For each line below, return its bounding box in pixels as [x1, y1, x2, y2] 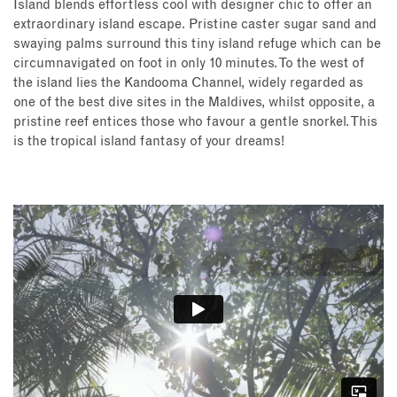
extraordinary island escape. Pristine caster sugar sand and [13, 18, 377, 32]
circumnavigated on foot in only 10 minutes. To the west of [13, 57, 364, 71]
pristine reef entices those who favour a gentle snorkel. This [13, 115, 378, 129]
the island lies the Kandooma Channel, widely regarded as [13, 76, 363, 90]
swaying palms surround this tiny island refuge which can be [13, 37, 381, 51]
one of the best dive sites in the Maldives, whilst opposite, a [13, 96, 375, 110]
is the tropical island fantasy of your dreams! [13, 135, 284, 149]
